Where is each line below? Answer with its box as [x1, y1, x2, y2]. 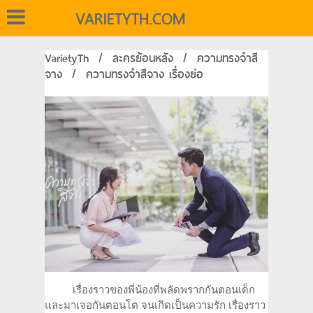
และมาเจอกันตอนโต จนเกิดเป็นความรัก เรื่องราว [45, 300, 265, 312]
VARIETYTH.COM [75, 6, 185, 32]
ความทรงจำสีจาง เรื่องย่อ [86, 65, 203, 84]
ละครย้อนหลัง [112, 49, 173, 68]
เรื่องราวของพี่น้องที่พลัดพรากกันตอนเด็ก [45, 284, 255, 296]
